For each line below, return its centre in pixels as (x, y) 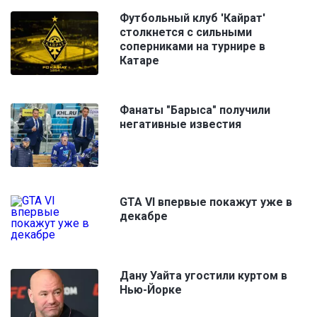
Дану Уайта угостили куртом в (203, 275)
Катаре (139, 60)
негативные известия (180, 124)
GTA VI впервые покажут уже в (206, 202)
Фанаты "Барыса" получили (195, 110)
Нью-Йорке (151, 289)
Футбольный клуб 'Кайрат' (192, 18)
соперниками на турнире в (192, 46)
